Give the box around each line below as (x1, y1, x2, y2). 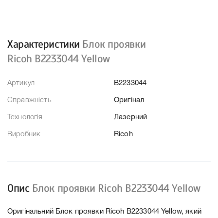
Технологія (7, 114, 43, 121)
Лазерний (114, 114, 147, 121)
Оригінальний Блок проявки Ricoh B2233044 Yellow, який (7, 208, 201, 216)
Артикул (7, 80, 35, 87)
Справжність (7, 97, 52, 104)
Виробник (7, 131, 41, 138)
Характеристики (7, 37, 83, 51)
